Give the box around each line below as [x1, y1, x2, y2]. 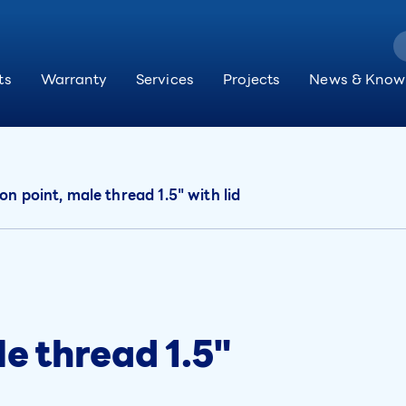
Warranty [40, 68, 107, 92]
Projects [223, 68, 281, 92]
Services [135, 68, 195, 92]
